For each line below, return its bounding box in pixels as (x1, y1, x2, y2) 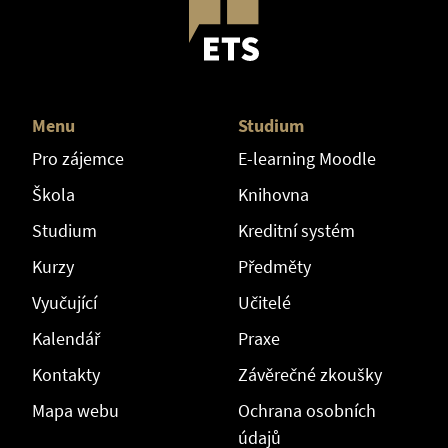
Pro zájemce (31, 146, 124, 170)
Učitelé (237, 290, 291, 314)
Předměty (237, 254, 311, 278)
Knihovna (237, 182, 309, 206)
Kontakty (31, 362, 100, 386)
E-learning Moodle (237, 146, 376, 170)
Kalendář (31, 326, 100, 350)
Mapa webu (31, 398, 119, 422)
